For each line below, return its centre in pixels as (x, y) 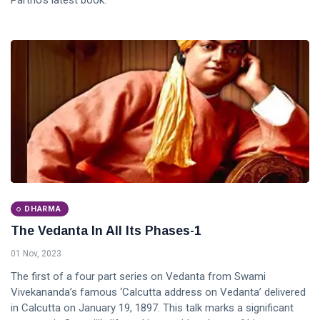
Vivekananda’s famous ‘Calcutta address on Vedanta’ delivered (158, 292)
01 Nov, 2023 (36, 254)
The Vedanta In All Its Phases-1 (106, 231)
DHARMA (43, 209)
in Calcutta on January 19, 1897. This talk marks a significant (152, 308)
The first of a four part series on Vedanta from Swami (138, 277)
